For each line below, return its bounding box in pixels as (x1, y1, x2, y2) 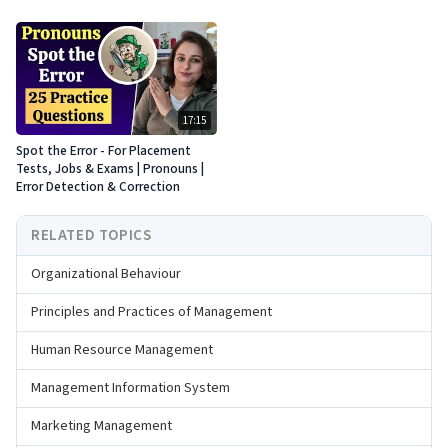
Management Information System (31, 378, 230, 399)
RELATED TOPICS (31, 225, 152, 247)
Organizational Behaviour (31, 264, 181, 285)
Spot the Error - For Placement (16, 142, 191, 161)
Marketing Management (31, 416, 172, 437)
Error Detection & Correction (16, 178, 180, 197)
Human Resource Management (31, 340, 213, 361)
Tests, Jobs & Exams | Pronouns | (16, 160, 204, 179)
